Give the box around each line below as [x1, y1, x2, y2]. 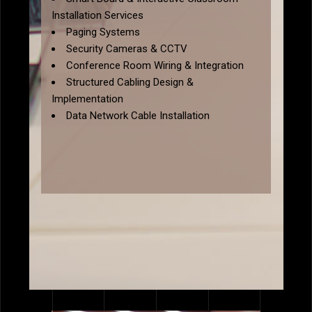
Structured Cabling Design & [66, 76, 194, 89]
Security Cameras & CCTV [66, 42, 187, 56]
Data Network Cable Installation [66, 109, 210, 123]
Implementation [52, 93, 123, 106]
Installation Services [52, 9, 143, 22]
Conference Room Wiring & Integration [66, 59, 244, 72]
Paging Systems [66, 26, 140, 39]
